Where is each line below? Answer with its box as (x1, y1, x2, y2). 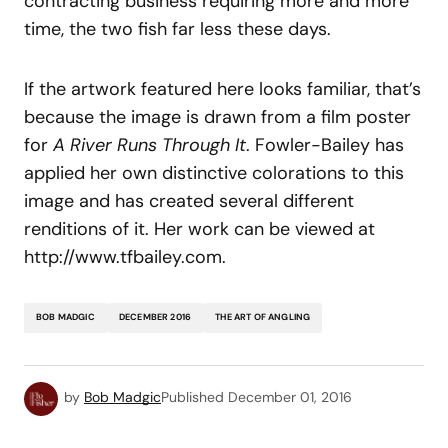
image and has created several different (24, 188, 354, 213)
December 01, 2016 (228, 388, 352, 407)
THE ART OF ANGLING (215, 311, 311, 324)
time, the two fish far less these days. (24, 16, 331, 41)
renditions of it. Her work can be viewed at (24, 216, 375, 241)
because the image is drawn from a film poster (24, 104, 411, 129)
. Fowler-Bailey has (246, 132, 404, 157)
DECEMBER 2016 (118, 311, 192, 324)
